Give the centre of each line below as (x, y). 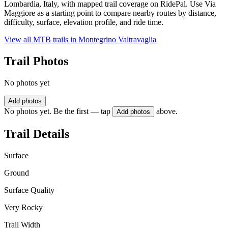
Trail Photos (36, 61)
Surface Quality (29, 190)
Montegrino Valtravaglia (117, 40)
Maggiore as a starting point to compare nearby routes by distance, (110, 13)
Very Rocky (23, 207)
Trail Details (37, 134)
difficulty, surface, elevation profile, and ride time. (84, 22)
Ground (17, 173)
